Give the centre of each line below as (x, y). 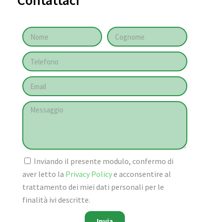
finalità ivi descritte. (56, 200)
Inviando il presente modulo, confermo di (103, 161)
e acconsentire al (142, 174)
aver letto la (44, 174)
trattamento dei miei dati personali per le (93, 187)
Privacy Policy (89, 174)
